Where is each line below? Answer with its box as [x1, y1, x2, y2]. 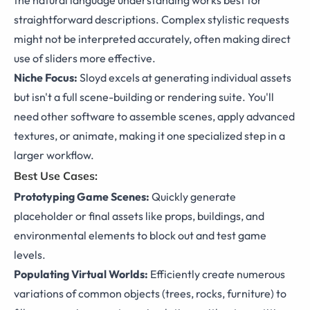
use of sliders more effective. [14, 51, 156, 65]
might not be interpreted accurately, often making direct [14, 31, 291, 46]
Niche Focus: [14, 70, 77, 84]
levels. [14, 247, 46, 262]
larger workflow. [14, 147, 94, 162]
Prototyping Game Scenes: [14, 189, 149, 203]
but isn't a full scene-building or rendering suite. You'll [14, 89, 274, 104]
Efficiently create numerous [148, 266, 285, 281]
